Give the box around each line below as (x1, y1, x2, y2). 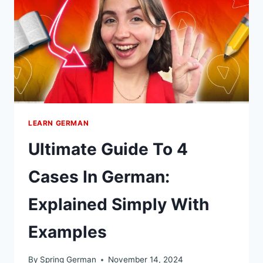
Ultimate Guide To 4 (28, 139, 188, 159)
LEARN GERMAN (28, 118, 89, 127)
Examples (28, 221, 107, 242)
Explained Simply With (28, 194, 209, 214)
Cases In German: (28, 166, 170, 187)
